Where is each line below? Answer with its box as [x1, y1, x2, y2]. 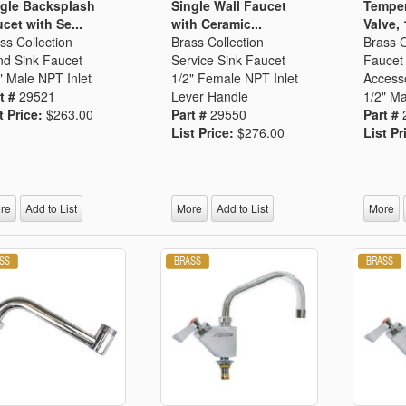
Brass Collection [171, 32, 265, 51]
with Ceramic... [171, 14, 263, 33]
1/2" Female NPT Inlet [171, 68, 299, 87]
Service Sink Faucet [171, 50, 286, 69]
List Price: [171, 122, 238, 141]
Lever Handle [171, 86, 249, 105]
